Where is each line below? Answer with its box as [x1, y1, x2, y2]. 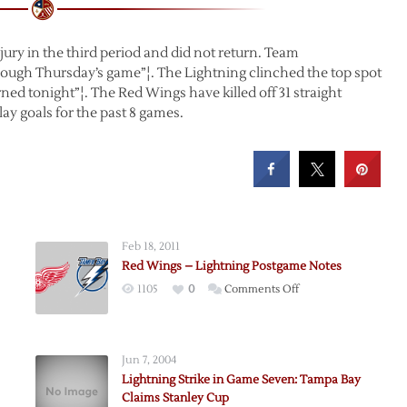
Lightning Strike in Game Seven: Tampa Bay [121, 372, 361, 387]
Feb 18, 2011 [121, 240, 180, 253]
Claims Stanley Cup [121, 391, 229, 405]
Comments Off [223, 283, 299, 296]
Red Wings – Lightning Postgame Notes [121, 259, 342, 273]
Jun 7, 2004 [121, 353, 176, 367]
